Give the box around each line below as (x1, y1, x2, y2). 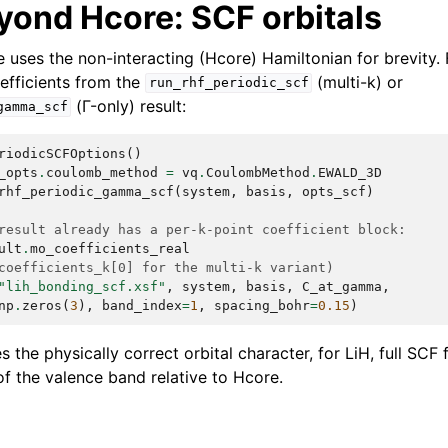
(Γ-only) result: (71, 95, 187, 116)
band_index (102, 297, 182, 313)
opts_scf (302, 183, 366, 199)
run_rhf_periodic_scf (148, 75, 309, 91)
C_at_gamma (302, 278, 382, 294)
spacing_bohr (214, 297, 310, 313)
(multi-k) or (312, 71, 404, 92)
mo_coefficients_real (30, 240, 190, 256)
